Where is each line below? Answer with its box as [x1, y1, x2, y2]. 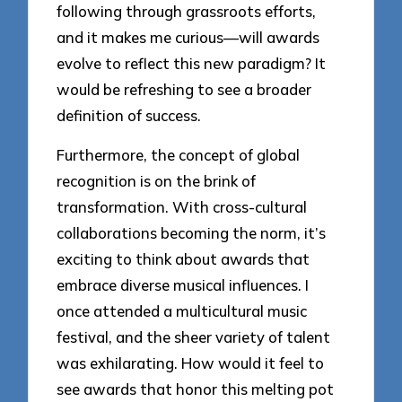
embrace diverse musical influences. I [57, 275, 310, 295]
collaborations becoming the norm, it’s [57, 223, 327, 243]
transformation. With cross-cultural [57, 197, 308, 217]
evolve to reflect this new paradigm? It [57, 53, 327, 73]
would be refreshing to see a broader [57, 79, 312, 99]
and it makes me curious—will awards [57, 27, 320, 47]
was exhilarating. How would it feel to [57, 354, 325, 373]
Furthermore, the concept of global [57, 145, 301, 165]
